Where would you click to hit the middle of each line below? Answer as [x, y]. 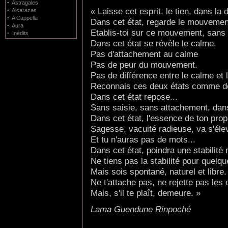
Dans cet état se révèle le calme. [153, 43]
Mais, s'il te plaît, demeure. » [146, 193]
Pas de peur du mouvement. [144, 64]
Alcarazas [24, 10]
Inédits [20, 33]
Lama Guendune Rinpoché [141, 209]
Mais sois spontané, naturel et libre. [159, 171]
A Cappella [25, 18]
